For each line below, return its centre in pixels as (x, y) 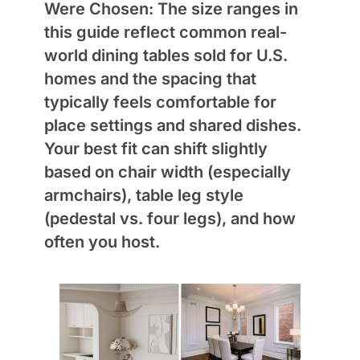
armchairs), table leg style (144, 195)
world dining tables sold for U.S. (166, 55)
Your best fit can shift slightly (156, 148)
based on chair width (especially (168, 172)
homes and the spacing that (150, 78)
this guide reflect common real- (166, 32)
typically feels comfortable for (160, 102)
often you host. (102, 241)
